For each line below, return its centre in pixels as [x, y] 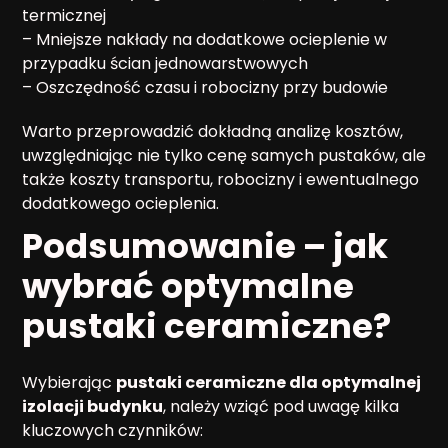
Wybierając [69, 382]
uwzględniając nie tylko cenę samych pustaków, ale [224, 155]
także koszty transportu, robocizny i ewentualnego [220, 179]
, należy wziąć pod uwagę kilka [281, 406]
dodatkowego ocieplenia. [120, 203]
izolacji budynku [92, 406]
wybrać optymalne [188, 285]
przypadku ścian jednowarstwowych [165, 63]
